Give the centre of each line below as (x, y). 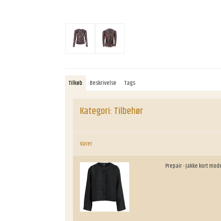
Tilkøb (76, 83)
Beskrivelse (103, 83)
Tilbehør (129, 111)
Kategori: (96, 111)
